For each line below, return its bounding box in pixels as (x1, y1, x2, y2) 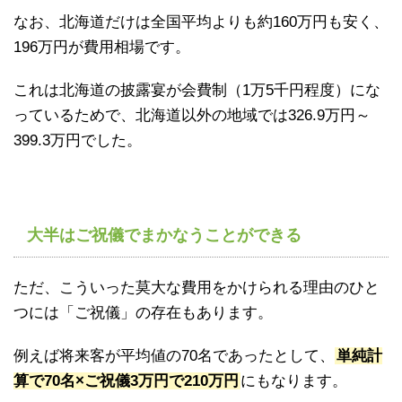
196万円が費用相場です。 (13, 39, 190, 57)
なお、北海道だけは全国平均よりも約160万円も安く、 (13, 13, 389, 31)
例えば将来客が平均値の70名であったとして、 (13, 347, 335, 365)
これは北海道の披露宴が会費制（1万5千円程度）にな (13, 82, 380, 100)
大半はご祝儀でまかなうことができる (27, 226, 301, 245)
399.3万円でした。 (13, 132, 142, 150)
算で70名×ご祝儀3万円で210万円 (13, 372, 239, 390)
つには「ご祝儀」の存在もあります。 (13, 304, 273, 322)
